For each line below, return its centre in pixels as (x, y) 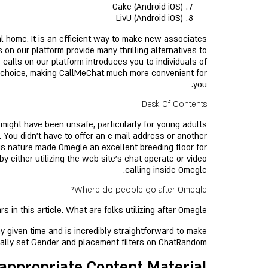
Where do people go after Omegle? (141, 190)
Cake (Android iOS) (148, 7)
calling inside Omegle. (166, 170)
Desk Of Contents (174, 104)
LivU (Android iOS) (150, 18)
